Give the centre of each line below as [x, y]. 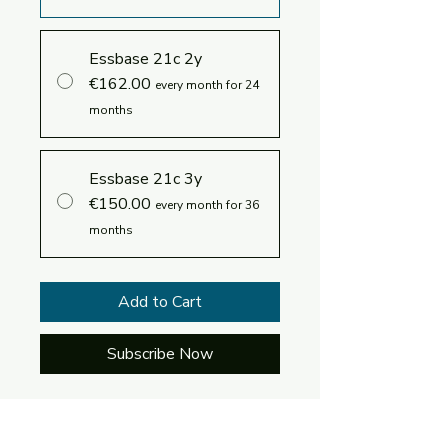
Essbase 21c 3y [145, 178]
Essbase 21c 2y [145, 58]
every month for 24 [207, 84]
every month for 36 [207, 204]
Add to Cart [160, 301]
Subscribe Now [160, 353]
